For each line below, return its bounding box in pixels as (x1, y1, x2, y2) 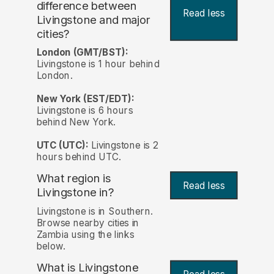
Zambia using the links (36, 228, 135, 240)
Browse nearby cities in (36, 217, 139, 229)
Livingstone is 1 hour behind (36, 58, 160, 70)
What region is (36, 171, 111, 186)
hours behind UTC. (36, 151, 121, 163)
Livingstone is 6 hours (36, 105, 133, 117)
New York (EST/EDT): (36, 93, 135, 105)
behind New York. (36, 116, 116, 128)
